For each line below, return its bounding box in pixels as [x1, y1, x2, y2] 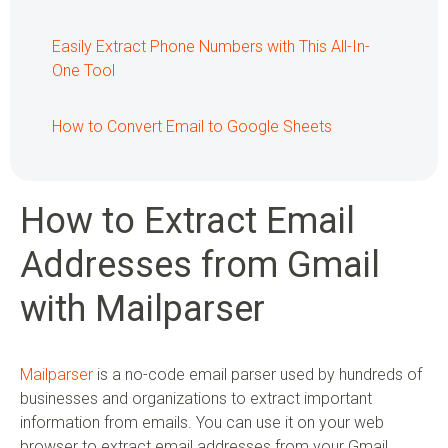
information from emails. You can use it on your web [20, 413, 384, 433]
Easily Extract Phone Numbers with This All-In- [52, 37, 370, 57]
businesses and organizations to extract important [20, 389, 372, 409]
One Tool [52, 61, 115, 81]
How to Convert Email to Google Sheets [52, 117, 332, 137]
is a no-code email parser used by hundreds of [93, 365, 422, 385]
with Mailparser [20, 288, 265, 331]
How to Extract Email [20, 200, 355, 243]
